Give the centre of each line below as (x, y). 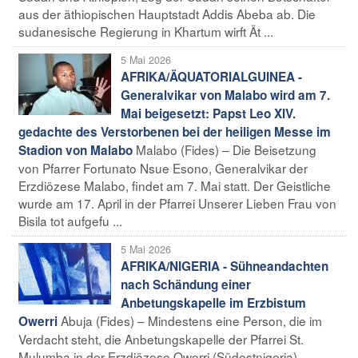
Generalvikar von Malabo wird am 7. (225, 95)
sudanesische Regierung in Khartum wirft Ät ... (146, 31)
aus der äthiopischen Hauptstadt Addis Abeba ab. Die (167, 13)
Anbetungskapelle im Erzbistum (213, 302)
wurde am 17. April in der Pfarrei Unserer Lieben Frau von (177, 203)
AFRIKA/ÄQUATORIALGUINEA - (211, 76)
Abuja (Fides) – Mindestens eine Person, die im (191, 320)
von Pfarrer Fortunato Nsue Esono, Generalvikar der (163, 167)
